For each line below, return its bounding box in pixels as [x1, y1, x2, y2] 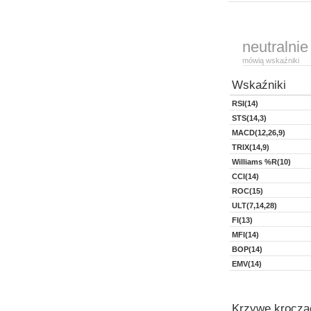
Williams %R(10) [232, 158, 291, 166]
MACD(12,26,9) [232, 128, 285, 137]
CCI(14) [232, 172, 259, 180]
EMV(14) [232, 260, 262, 268]
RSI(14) [232, 99, 258, 108]
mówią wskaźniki [242, 56, 299, 65]
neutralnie [242, 38, 308, 56]
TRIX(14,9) [232, 143, 269, 151]
